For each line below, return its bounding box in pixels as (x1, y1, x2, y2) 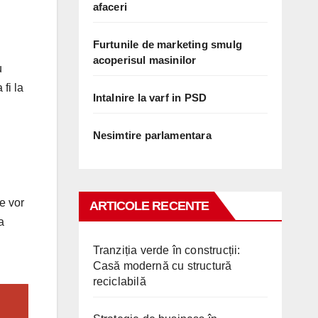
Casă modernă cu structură (92, 259, 232, 272)
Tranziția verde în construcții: (92, 243, 241, 256)
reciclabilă (92, 275, 146, 287)
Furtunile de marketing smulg (92, 38, 243, 50)
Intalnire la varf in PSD (92, 91, 207, 104)
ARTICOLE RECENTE (89, 198, 209, 213)
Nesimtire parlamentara (92, 128, 212, 141)
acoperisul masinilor (92, 53, 197, 66)
